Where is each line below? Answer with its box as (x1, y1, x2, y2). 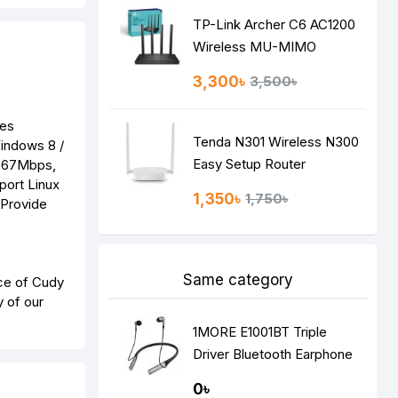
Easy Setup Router (193, 155, 306, 172)
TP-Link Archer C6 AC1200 (193, 16, 356, 33)
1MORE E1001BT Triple (193, 323, 328, 340)
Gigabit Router (193, 60, 281, 77)
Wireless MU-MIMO (193, 38, 317, 55)
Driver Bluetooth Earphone (193, 346, 354, 362)
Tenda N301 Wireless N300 (193, 133, 360, 150)
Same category (182, 271, 293, 289)
